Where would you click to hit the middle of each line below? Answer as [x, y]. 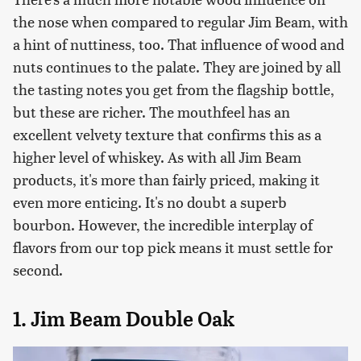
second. [38, 269]
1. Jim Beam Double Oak [124, 319]
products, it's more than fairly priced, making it [166, 179]
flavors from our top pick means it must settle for [173, 247]
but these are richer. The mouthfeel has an [151, 111]
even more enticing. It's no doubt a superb [150, 201]
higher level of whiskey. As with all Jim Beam [157, 156]
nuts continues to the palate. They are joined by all [177, 66]
